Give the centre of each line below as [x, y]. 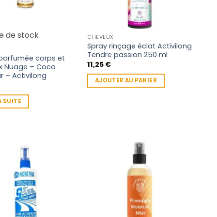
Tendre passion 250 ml [128, 54]
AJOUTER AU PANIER [126, 80]
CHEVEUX [101, 37]
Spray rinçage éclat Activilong [140, 46]
